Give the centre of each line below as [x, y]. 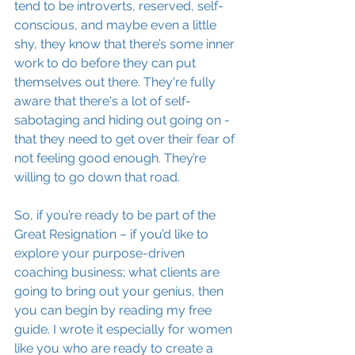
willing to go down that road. [97, 177]
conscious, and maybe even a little [117, 25]
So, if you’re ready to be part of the [116, 215]
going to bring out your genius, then [120, 291]
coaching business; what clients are [118, 272]
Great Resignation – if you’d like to [113, 234]
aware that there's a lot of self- [103, 101]
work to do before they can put [107, 63]
